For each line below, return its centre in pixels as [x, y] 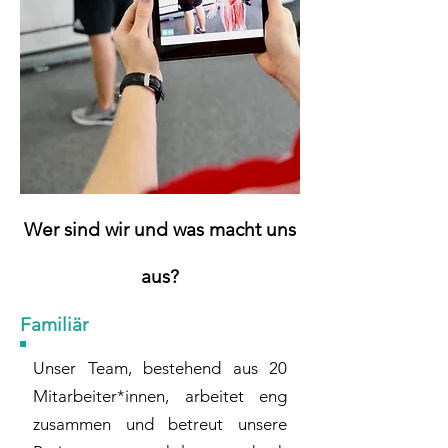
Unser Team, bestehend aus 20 [160, 368]
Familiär [54, 324]
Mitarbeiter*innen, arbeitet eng [160, 396]
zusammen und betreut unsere [160, 424]
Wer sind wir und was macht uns [160, 229]
